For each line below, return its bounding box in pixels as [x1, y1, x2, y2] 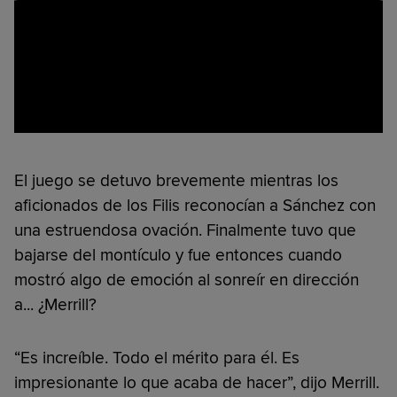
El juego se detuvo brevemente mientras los [14, 169, 339, 191]
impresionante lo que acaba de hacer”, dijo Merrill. [14, 371, 379, 393]
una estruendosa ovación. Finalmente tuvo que [14, 219, 356, 241]
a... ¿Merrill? [14, 293, 97, 315]
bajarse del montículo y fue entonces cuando [14, 244, 342, 266]
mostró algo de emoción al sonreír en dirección [14, 269, 359, 291]
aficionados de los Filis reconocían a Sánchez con [14, 194, 376, 216]
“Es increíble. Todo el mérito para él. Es [14, 346, 300, 369]
